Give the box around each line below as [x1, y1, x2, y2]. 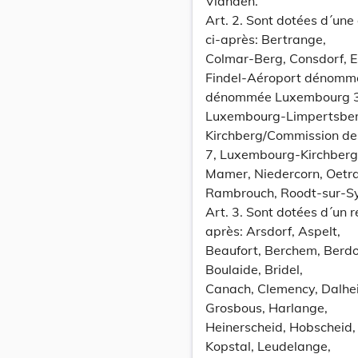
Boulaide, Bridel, [205, 261, 303, 277]
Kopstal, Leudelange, [205, 338, 331, 354]
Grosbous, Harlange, [205, 300, 328, 316]
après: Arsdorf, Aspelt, [205, 223, 340, 239]
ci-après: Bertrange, [205, 31, 326, 47]
